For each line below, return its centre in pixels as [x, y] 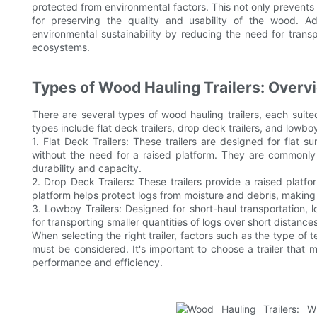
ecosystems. [61, 47]
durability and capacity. [87, 168]
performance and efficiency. [97, 263]
